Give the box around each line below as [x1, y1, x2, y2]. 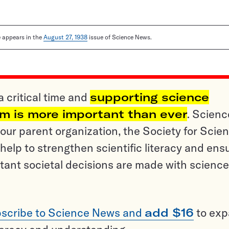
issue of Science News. [87, 33, 152, 41]
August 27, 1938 [43, 33, 87, 41]
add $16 [145, 205, 194, 220]
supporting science [90, 90, 209, 105]
